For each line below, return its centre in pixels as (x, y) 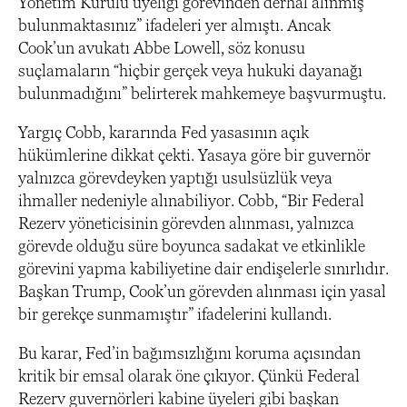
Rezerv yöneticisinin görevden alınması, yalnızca (186, 223)
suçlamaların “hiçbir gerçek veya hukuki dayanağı (190, 70)
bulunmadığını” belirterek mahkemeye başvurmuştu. (202, 93)
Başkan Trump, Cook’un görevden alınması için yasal (202, 291)
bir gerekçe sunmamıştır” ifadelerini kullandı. (175, 313)
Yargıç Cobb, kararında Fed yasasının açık (164, 132)
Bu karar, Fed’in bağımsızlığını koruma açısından (189, 352)
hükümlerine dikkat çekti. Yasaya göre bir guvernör (194, 154)
